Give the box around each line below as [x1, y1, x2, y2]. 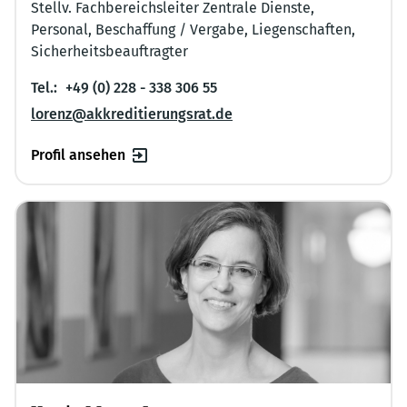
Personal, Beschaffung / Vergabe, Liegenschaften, [31, 21, 355, 39]
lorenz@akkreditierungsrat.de [31, 105, 233, 124]
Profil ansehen [31, 146, 125, 164]
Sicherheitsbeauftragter [31, 43, 188, 61]
